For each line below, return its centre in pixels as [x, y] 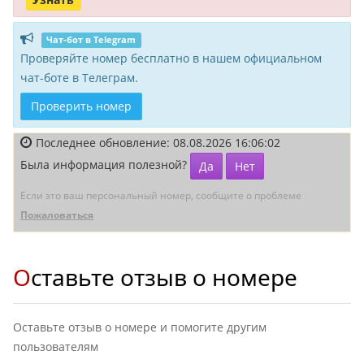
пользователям [56, 347]
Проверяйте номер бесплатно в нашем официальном [171, 58]
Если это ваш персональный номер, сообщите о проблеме [161, 195]
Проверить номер [81, 106]
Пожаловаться [57, 215]
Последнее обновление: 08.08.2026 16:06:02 [158, 143]
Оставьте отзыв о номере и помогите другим [140, 327]
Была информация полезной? [105, 165]
